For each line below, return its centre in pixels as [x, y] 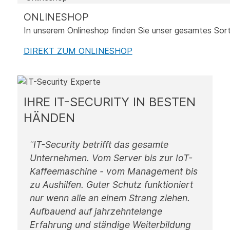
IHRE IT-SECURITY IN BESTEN [109, 102]
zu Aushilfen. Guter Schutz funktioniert [111, 185]
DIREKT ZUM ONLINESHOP [78, 51]
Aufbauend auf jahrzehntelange [96, 212]
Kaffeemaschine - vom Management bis [113, 171]
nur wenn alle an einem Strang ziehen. [110, 198]
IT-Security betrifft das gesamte [101, 145]
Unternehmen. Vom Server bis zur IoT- [111, 158]
